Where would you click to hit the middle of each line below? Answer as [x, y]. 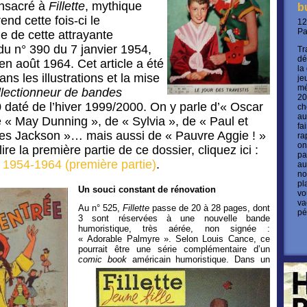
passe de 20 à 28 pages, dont [211, 208]
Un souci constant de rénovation [147, 189]
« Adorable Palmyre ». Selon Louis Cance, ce [174, 239]
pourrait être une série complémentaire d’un [174, 249]
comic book [102, 259]
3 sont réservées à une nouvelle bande [174, 218]
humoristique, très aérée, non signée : [174, 229]
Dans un [253, 259]
